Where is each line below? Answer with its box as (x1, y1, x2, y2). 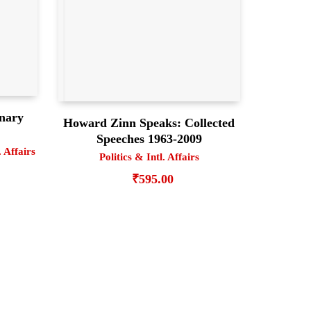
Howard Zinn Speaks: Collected (63, 116, 235, 131)
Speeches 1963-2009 (96, 132, 202, 146)
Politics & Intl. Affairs (99, 151, 199, 163)
